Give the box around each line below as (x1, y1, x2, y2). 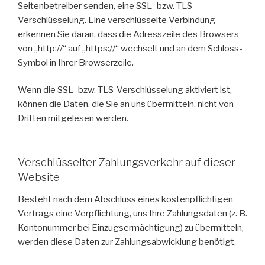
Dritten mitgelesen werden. (18, 113, 128, 124)
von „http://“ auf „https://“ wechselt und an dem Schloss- (18, 43, 243, 54)
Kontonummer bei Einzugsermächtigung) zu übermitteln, (18, 222, 244, 234)
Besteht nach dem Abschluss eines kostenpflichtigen (18, 194, 233, 205)
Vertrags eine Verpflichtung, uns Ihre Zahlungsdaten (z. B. (18, 208, 247, 219)
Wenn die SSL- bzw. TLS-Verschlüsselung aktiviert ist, (18, 85, 232, 96)
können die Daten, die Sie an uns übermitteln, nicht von (18, 99, 234, 110)
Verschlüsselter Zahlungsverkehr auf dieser (18, 156, 235, 169)
